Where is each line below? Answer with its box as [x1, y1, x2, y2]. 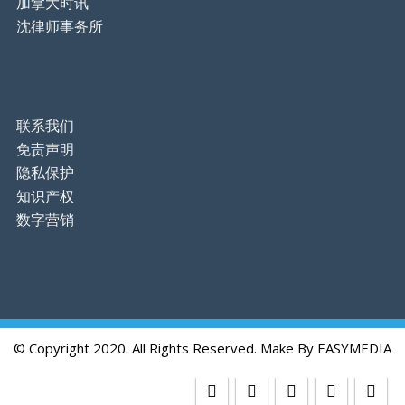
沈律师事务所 [16, 16, 103, 36]
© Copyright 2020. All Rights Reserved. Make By [14, 339, 317, 357]
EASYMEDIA [317, 339, 391, 357]
